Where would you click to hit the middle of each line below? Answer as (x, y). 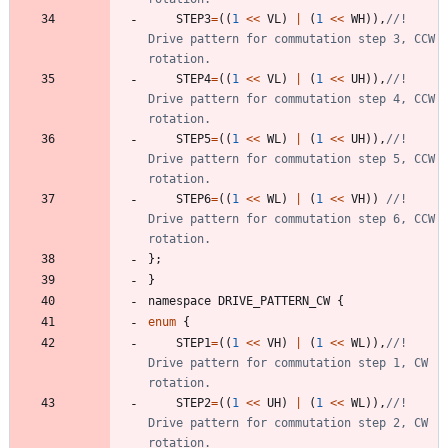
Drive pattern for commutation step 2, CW (288, 422)
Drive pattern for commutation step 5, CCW (291, 158)
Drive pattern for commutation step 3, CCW (291, 38)
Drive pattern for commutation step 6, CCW (291, 218)
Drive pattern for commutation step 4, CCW (291, 98)
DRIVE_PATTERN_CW (274, 300)
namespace (179, 300)
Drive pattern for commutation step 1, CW (288, 362)
